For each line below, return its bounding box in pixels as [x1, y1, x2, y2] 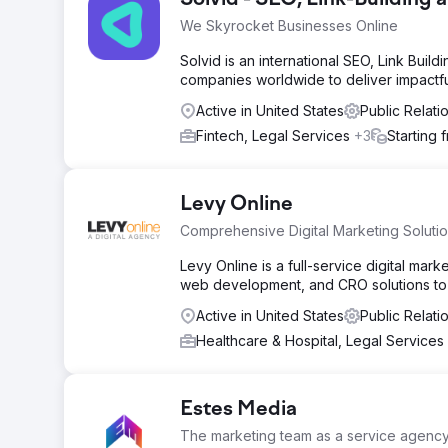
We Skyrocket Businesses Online [180, 17, 398, 34]
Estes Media [180, 399, 297, 421]
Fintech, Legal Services [196, 127, 354, 144]
